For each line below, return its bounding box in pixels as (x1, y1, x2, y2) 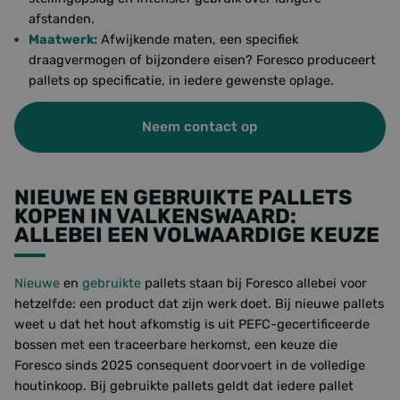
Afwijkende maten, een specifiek (97, 31, 298, 47)
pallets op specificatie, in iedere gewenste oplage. (29, 72, 334, 88)
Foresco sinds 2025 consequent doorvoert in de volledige (14, 357, 365, 373)
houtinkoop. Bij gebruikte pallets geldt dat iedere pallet (14, 378, 354, 394)
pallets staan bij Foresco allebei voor (141, 275, 367, 291)
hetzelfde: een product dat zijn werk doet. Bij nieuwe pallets (14, 296, 384, 312)
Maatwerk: (29, 31, 97, 47)
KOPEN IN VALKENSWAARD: (14, 204, 296, 229)
